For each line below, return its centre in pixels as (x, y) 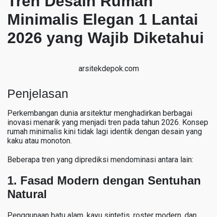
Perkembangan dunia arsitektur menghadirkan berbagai (100, 113)
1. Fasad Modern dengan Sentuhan (104, 180)
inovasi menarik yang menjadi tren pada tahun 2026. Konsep (108, 122)
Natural (27, 194)
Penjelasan (38, 93)
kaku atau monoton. (39, 140)
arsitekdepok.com (108, 68)
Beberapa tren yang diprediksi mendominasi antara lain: (100, 159)
